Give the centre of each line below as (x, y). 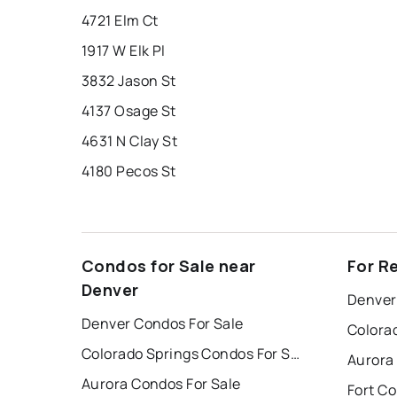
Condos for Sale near (169, 266)
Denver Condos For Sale (163, 324)
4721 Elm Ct (120, 21)
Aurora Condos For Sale (161, 384)
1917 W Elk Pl (124, 51)
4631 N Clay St (130, 141)
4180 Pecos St (129, 171)
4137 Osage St (129, 111)
